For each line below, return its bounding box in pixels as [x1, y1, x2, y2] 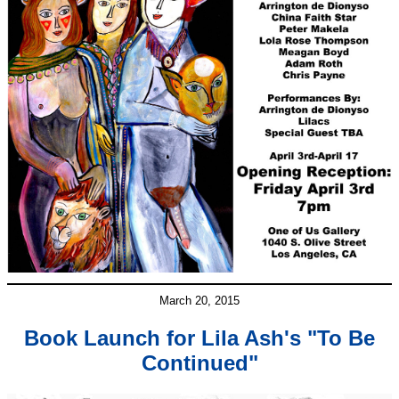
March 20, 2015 [159, 294, 240, 308]
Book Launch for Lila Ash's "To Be [24, 326, 375, 351]
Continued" [141, 351, 258, 376]
